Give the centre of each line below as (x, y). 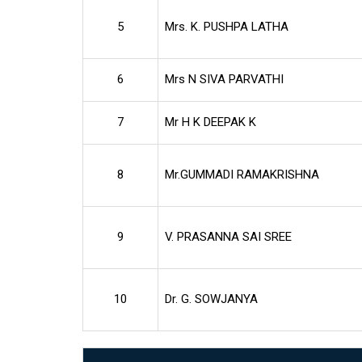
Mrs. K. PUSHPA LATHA (227, 26)
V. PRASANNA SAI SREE (228, 236)
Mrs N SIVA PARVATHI (224, 79)
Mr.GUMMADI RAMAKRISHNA (242, 174)
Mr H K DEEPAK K (210, 122)
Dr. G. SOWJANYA (211, 299)
